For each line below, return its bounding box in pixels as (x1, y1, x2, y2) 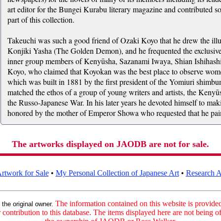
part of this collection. (7, 14, 74, 25)
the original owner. (1, 200, 53, 208)
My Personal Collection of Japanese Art (55, 169, 179, 177)
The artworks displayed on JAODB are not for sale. (12, 139, 209, 149)
